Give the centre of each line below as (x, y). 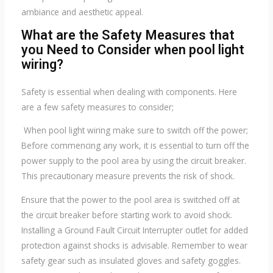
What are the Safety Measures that (128, 35)
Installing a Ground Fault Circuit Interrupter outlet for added (134, 230)
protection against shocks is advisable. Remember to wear (134, 245)
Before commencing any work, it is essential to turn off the (135, 146)
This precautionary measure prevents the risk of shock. (128, 176)
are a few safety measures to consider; (97, 107)
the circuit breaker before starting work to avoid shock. (126, 214)
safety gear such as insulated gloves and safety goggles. (131, 260)
